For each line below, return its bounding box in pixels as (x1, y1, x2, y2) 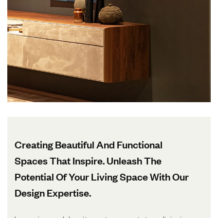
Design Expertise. (15, 185, 91, 199)
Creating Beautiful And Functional (15, 137, 163, 151)
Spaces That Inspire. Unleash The (15, 153, 162, 167)
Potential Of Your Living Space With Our (15, 169, 189, 183)
